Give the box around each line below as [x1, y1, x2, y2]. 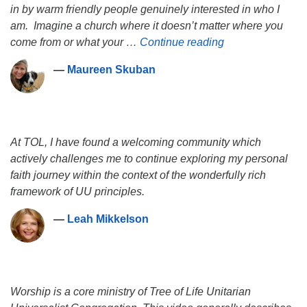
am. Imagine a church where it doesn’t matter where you [10, 19, 283, 32]
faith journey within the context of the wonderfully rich [10, 169, 266, 181]
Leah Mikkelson [66, 212, 149, 225]
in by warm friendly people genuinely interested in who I [10, 3, 280, 15]
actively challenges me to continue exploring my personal [10, 152, 288, 164]
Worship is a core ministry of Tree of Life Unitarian [10, 285, 251, 297]
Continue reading [140, 36, 224, 48]
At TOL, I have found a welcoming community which [10, 136, 261, 148]
